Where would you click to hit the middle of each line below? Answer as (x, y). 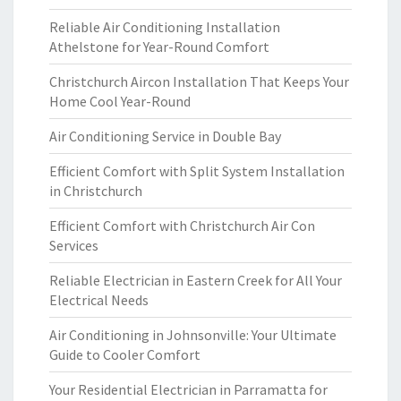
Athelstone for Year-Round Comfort (159, 47)
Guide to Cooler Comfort (125, 354)
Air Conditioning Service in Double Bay (165, 136)
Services (74, 245)
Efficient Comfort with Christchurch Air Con (182, 226)
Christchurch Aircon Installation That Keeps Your (199, 81)
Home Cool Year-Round (120, 101)
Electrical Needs (99, 300)
